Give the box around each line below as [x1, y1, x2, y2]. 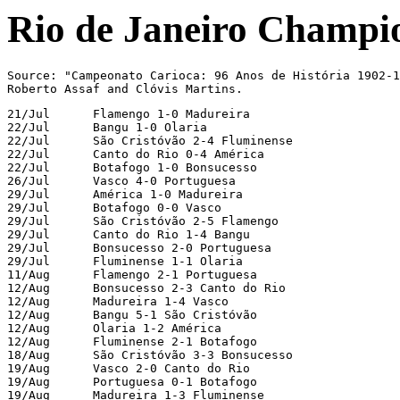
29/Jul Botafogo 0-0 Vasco [7, 200, 221, 214]
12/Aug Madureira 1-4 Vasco [7, 294, 229, 308]
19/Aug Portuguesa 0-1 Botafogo [7, 374, 257, 388]
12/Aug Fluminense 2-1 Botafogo [7, 334, 257, 348]
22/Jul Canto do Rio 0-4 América [7, 146, 264, 161]
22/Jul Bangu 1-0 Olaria [7, 120, 207, 134]
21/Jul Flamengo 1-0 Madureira [7, 106, 250, 121]
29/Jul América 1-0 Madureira [7, 187, 243, 201]
